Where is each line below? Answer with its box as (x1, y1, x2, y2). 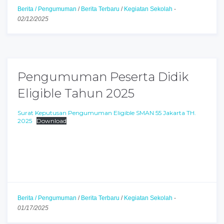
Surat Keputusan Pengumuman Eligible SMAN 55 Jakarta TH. (17, 109, 196, 116)
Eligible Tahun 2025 (17, 86, 134, 100)
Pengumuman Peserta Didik (17, 69, 188, 84)
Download (36, 117, 66, 124)
